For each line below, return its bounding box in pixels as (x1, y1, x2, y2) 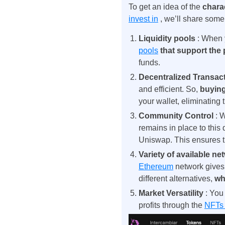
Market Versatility (139, 189, 205, 198)
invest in (129, 15, 158, 24)
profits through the (139, 201, 204, 210)
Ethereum (139, 162, 173, 171)
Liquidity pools (139, 34, 197, 43)
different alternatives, (139, 174, 214, 183)
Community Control (139, 111, 215, 121)
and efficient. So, (139, 85, 200, 94)
